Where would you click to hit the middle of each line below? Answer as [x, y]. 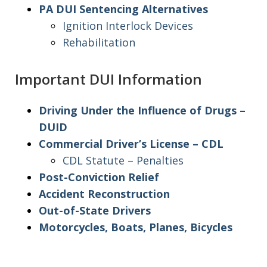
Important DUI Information [108, 79]
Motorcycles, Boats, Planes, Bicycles [136, 227]
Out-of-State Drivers [95, 210]
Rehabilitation [99, 42]
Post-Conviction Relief [99, 177]
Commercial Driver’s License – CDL [131, 143]
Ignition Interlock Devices [128, 25]
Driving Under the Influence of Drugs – [142, 110]
